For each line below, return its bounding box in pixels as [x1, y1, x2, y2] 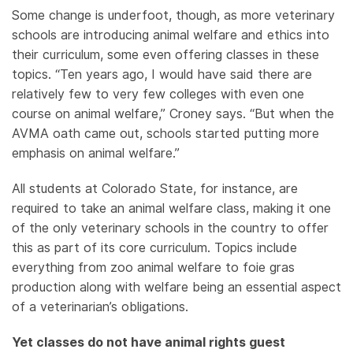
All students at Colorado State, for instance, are [12, 181, 298, 197]
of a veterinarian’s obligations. [12, 299, 188, 315]
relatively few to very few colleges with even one [12, 87, 304, 102]
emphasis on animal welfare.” [12, 146, 180, 162]
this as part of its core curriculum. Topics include [12, 240, 297, 256]
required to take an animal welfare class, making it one [12, 201, 331, 217]
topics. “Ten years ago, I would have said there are [12, 67, 312, 83]
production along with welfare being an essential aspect [12, 280, 341, 295]
